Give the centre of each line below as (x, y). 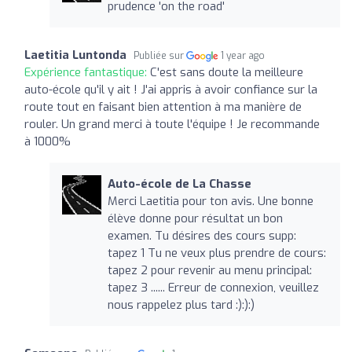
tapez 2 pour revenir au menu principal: (209, 270)
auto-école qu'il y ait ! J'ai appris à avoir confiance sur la (171, 89)
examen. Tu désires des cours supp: (202, 235)
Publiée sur (160, 55)
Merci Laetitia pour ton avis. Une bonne (210, 201)
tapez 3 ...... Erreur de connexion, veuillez (213, 287)
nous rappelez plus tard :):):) (181, 304)
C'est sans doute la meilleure (227, 72)
